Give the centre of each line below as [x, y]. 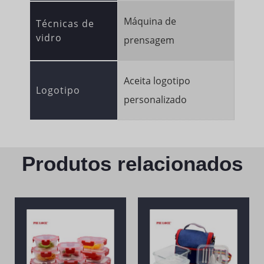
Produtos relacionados [132, 163]
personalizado [155, 100]
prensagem [149, 40]
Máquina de [150, 21]
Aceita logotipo [157, 81]
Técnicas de [65, 24]
